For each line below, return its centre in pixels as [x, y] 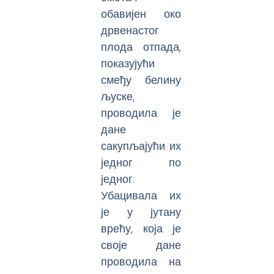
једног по [141, 162]
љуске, [118, 96]
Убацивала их [141, 195]
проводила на [141, 261]
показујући [128, 63]
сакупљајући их [141, 146]
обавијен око [141, 13]
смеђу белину [141, 80]
